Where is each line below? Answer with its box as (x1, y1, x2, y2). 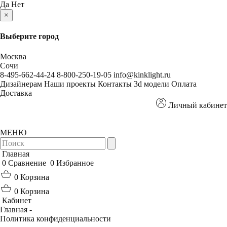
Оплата (171, 79, 197, 88)
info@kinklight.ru (113, 70, 171, 79)
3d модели (134, 79, 169, 88)
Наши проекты (44, 79, 96, 88)
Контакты (98, 79, 132, 88)
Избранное (56, 158, 94, 167)
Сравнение (8, 158, 46, 167)
